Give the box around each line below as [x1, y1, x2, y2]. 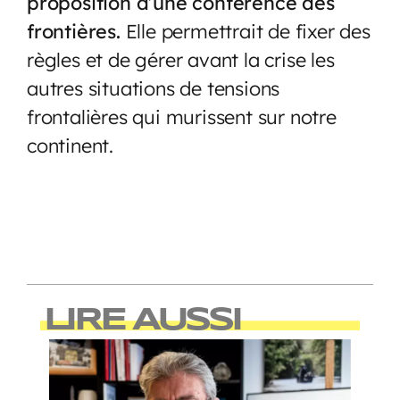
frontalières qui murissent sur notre [27, 104, 337, 129]
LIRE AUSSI [43, 304, 240, 336]
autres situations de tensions [27, 75, 280, 100]
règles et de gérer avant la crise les [27, 46, 335, 71]
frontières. [27, 18, 126, 43]
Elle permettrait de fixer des [125, 18, 371, 43]
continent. [27, 132, 119, 157]
